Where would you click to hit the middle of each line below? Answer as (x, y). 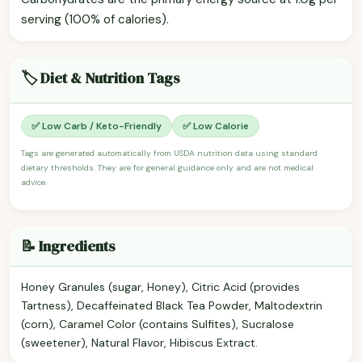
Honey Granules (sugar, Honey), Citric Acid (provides (160, 286)
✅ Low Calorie (216, 126)
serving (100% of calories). (95, 19)
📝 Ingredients (68, 246)
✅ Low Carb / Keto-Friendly (97, 126)
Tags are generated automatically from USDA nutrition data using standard (169, 153)
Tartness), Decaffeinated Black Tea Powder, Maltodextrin (172, 305)
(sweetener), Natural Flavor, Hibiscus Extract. (139, 342)
